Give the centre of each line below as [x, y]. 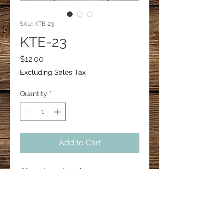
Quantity [34, 94]
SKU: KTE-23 [37, 24]
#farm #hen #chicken [56, 171]
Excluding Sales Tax [53, 72]
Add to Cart [80, 143]
